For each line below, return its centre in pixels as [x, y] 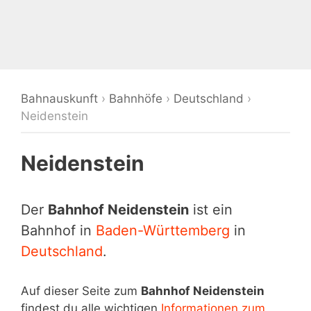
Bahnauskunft [59, 99]
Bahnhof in [58, 230]
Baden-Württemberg [163, 230]
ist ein [211, 210]
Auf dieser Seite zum [81, 291]
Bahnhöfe [136, 99]
